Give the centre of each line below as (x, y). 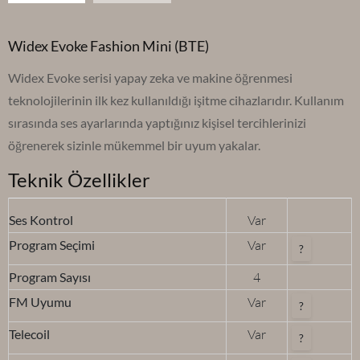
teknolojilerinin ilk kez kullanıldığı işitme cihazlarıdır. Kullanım (176, 100)
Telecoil (29, 334)
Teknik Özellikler (79, 180)
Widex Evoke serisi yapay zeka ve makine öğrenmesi (150, 78)
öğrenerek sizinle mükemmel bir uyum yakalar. (134, 145)
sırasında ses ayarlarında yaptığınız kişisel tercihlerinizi (157, 123)
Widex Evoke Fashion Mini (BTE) (108, 46)
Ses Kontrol (41, 220)
